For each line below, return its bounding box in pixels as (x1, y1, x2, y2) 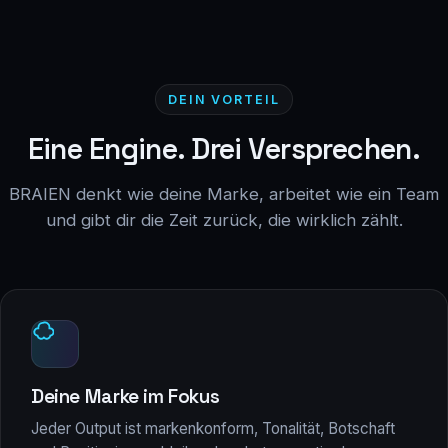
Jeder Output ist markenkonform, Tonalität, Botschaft (31, 418, 395, 438)
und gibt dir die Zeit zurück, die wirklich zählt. (45, 209, 403, 230)
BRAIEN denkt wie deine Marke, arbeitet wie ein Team (9, 183, 439, 204)
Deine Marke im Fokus (31, 383, 220, 409)
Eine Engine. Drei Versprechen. (27, 130, 421, 167)
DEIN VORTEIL (167, 91, 281, 107)
